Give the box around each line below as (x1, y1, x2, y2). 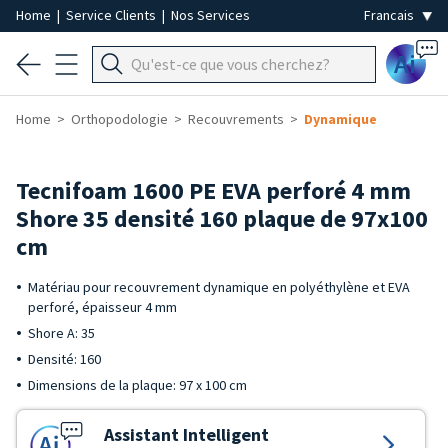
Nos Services (171, 6, 250, 24)
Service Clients (66, 6, 159, 24)
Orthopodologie (71, 110, 168, 128)
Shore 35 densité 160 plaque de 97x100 (16, 203, 428, 234)
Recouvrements (188, 110, 284, 128)
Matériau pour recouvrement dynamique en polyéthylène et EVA (28, 278, 410, 296)
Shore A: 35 (28, 324, 95, 342)
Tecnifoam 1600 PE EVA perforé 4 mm (16, 175, 411, 206)
